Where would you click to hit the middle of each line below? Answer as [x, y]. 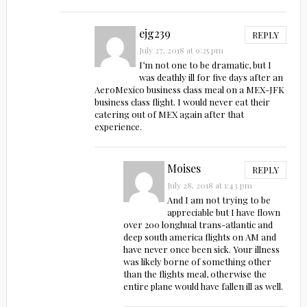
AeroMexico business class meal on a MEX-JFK [189, 89]
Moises [184, 168]
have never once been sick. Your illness [201, 249]
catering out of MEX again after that [169, 114]
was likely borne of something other [197, 261]
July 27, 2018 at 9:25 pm [182, 50]
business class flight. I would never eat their [182, 101]
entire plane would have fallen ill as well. [203, 286]
